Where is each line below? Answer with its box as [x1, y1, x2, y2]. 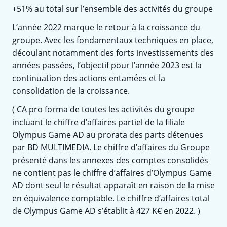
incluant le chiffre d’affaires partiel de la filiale [12, 116, 185, 128]
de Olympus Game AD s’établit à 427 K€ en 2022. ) [12, 205, 200, 216]
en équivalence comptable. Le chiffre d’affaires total [12, 192, 209, 204]
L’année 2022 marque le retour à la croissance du [12, 21, 200, 33]
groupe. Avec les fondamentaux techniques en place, [12, 34, 213, 46]
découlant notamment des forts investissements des [12, 47, 214, 58]
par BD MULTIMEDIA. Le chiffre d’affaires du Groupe [12, 141, 210, 153]
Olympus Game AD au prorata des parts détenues [12, 129, 203, 140]
